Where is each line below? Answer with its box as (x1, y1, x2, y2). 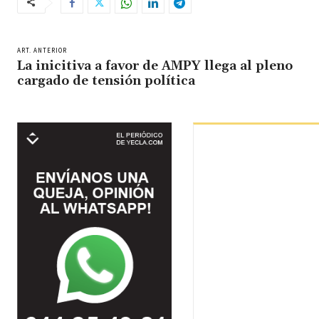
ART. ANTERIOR (17, 46, 67, 55)
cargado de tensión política (17, 73, 195, 90)
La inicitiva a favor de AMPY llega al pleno (17, 58, 293, 75)
